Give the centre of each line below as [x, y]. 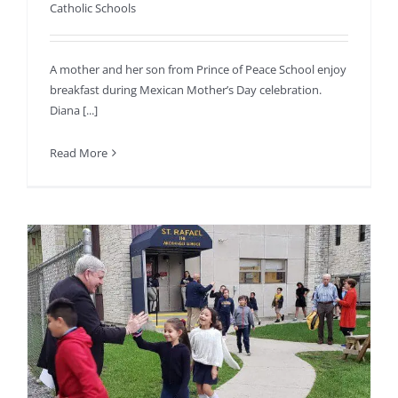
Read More [79, 153]
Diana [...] [74, 111]
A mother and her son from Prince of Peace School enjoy [198, 70]
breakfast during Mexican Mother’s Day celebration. [186, 90]
